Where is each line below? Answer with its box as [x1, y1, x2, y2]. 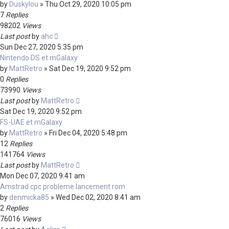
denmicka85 [9, 193, 49, 201]
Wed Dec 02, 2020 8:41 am [56, 193, 141, 201]
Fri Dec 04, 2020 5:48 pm [49, 129, 127, 137]
